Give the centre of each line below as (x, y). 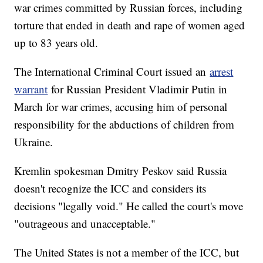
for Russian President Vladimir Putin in (138, 89)
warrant (31, 89)
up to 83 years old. (56, 42)
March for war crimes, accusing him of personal (121, 106)
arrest (222, 71)
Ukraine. (34, 141)
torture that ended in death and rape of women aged (130, 25)
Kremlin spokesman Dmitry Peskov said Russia (121, 170)
